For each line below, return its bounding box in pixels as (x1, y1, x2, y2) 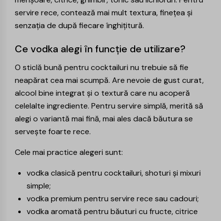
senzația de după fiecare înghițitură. (15, 20, 144, 31)
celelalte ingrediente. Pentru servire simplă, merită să (15, 100, 203, 111)
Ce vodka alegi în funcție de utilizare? (15, 42, 185, 55)
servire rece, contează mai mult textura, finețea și (15, 7, 192, 18)
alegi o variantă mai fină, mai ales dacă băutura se (15, 113, 193, 124)
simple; (27, 180, 51, 191)
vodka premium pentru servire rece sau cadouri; (27, 193, 199, 204)
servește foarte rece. (15, 126, 91, 137)
